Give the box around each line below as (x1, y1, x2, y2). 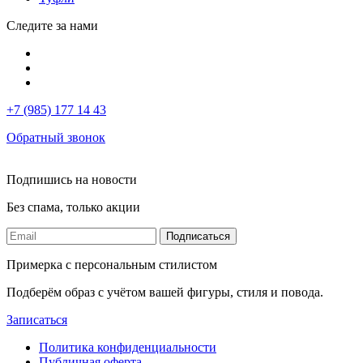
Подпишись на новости (6, 172, 137, 186)
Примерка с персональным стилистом (6, 257, 217, 271)
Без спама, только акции (6, 199, 140, 214)
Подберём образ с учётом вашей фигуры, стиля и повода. (6, 284, 323, 299)
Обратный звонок (6, 130, 105, 144)
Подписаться (166, 229, 230, 242)
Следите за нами (6, 18, 98, 32)
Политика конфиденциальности (39, 340, 216, 354)
